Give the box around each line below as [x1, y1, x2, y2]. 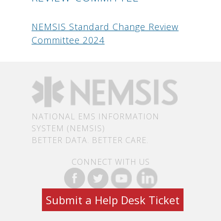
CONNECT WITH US [71, 156, 150, 167]
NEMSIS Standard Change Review [32, 21, 179, 33]
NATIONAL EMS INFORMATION [32, 110, 159, 122]
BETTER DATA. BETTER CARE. [32, 134, 148, 146]
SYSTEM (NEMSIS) [32, 122, 105, 134]
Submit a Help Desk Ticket [46, 192, 180, 207]
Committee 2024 [32, 34, 105, 46]
